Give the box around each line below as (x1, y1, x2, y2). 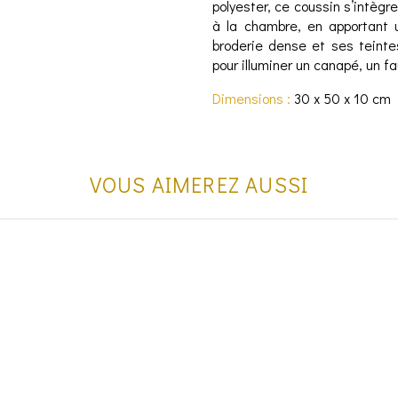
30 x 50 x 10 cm (291, 88, 391, 107)
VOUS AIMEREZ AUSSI (89, 170, 309, 198)
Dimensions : (212, 88, 291, 107)
